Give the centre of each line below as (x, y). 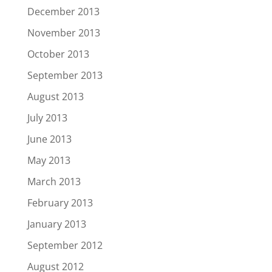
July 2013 (47, 118)
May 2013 (49, 161)
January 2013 (56, 224)
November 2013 (63, 33)
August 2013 (55, 97)
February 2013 (60, 203)
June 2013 (49, 139)
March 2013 (54, 182)
